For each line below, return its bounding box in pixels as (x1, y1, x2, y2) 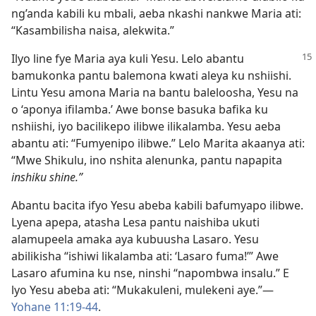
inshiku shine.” (11, 169, 83, 185)
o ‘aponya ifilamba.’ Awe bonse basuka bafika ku (11, 102, 268, 117)
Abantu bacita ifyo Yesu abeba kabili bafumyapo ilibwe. (11, 197, 303, 213)
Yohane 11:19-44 (11, 299, 98, 315)
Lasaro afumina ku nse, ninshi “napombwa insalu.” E (11, 265, 289, 281)
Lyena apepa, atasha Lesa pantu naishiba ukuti (11, 214, 260, 230)
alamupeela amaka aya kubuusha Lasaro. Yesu (11, 231, 259, 247)
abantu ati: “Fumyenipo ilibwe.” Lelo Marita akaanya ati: (11, 135, 305, 151)
